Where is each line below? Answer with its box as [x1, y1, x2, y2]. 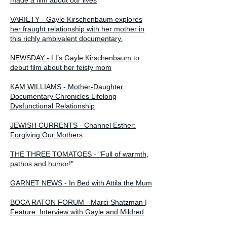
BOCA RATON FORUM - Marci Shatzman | [10, 198, 147, 206]
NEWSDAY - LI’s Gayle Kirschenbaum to [10, 53, 139, 62]
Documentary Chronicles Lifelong [10, 92, 117, 100]
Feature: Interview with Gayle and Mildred [10, 207, 144, 216]
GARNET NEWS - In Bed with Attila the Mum [10, 178, 152, 187]
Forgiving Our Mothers [10, 130, 83, 139]
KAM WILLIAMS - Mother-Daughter [10, 82, 123, 91]
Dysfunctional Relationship [10, 101, 95, 110]
